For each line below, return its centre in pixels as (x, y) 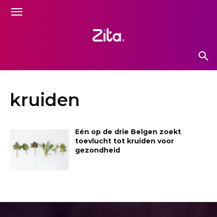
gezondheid (98, 150)
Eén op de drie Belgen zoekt (128, 132)
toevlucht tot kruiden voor (125, 141)
